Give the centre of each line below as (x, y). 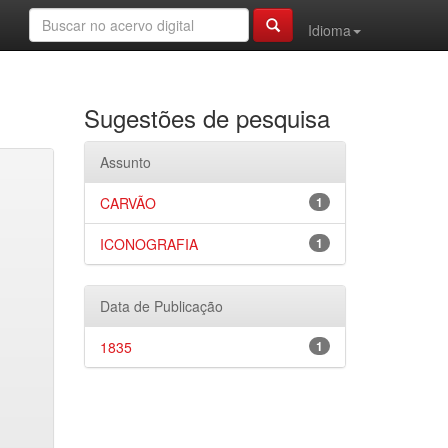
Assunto (125, 162)
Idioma (329, 30)
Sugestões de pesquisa (206, 117)
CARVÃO (127, 203)
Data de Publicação (161, 306)
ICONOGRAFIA (148, 244)
